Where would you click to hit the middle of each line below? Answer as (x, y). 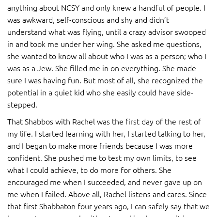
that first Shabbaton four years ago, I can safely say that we (108, 206)
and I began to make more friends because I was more (100, 146)
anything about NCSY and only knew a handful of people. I (106, 8)
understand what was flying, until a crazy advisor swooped (107, 32)
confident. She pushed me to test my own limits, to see (102, 158)
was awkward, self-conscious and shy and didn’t (88, 20)
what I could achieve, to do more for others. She (89, 170)
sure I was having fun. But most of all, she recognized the (105, 80)
